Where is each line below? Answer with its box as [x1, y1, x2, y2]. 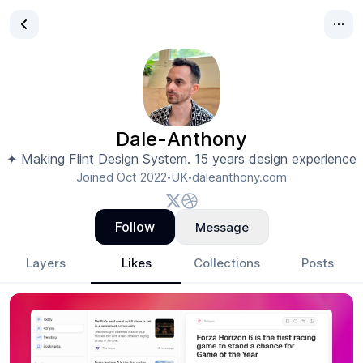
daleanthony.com [192, 169, 287, 185]
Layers [25, 255, 66, 271]
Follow [114, 219, 155, 235]
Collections [194, 255, 260, 271]
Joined [76, 169, 117, 185]
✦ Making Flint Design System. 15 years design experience [6, 151, 357, 167]
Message [194, 219, 249, 235]
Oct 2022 [117, 169, 167, 185]
